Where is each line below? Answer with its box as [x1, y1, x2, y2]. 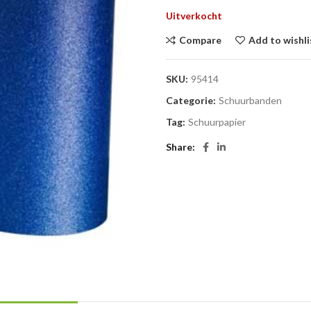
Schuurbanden [219, 94, 282, 106]
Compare [179, 34, 221, 46]
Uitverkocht [166, 10, 222, 22]
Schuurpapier [188, 116, 246, 128]
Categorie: [166, 94, 218, 106]
